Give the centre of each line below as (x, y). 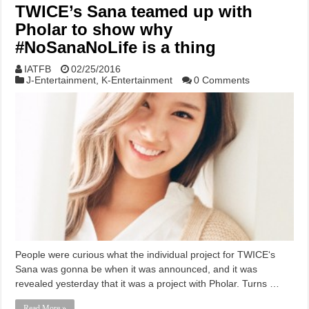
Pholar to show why (94, 30)
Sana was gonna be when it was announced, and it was (137, 269)
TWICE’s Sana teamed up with (134, 12)
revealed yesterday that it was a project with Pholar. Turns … (148, 283)
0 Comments (222, 80)
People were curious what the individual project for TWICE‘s (146, 254)
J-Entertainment (61, 80)
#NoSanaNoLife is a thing (116, 48)
